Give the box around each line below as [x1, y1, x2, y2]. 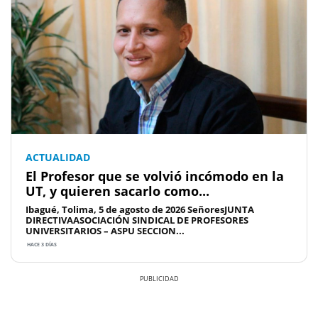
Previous [31, 290, 79, 307]
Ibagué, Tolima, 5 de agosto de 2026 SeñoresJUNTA [26, 202, 254, 216]
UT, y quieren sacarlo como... [26, 182, 209, 199]
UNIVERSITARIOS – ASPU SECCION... [26, 224, 185, 237]
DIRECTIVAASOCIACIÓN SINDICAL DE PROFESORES [26, 213, 248, 226]
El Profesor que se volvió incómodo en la [26, 167, 284, 185]
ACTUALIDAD [26, 150, 90, 164]
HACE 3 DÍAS [26, 241, 57, 248]
